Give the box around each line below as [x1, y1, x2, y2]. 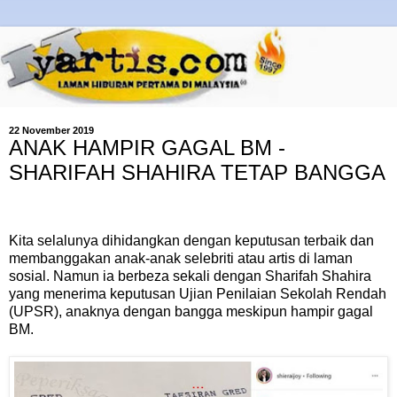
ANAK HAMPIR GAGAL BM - [9, 135, 285, 160]
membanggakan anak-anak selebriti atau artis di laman [9, 251, 353, 267]
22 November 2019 [9, 124, 94, 136]
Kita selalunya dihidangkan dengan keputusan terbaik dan [9, 233, 374, 249]
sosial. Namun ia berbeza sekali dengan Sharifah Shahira [9, 269, 371, 284]
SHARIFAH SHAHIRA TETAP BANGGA [9, 160, 385, 184]
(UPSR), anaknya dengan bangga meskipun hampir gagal [9, 304, 373, 320]
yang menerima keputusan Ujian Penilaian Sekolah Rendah [9, 286, 386, 302]
